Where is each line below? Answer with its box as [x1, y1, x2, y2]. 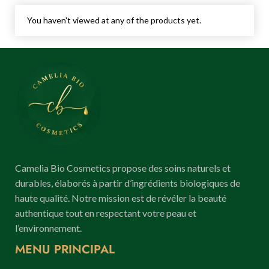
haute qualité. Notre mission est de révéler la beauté [15, 192, 226, 204]
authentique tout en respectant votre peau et [15, 207, 196, 219]
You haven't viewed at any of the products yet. [27, 15, 201, 25]
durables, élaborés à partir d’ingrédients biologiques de [15, 177, 240, 189]
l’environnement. [15, 222, 82, 234]
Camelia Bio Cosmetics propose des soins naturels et [15, 162, 231, 174]
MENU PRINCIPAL [15, 240, 115, 258]
